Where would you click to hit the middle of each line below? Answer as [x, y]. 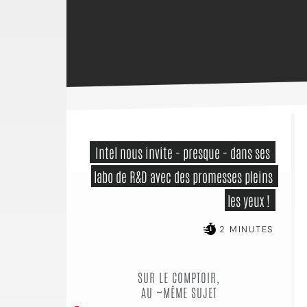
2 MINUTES [244, 229]
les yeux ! [250, 200]
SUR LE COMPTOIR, [179, 277]
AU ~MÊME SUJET [179, 292]
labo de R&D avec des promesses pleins [183, 176]
